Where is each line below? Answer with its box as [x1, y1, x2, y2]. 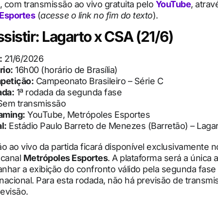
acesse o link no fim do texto [40, 10, 153, 20]
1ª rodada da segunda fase [14, 87, 122, 98]
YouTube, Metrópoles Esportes [25, 109, 150, 120]
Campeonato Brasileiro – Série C [34, 76, 163, 87]
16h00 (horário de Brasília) [13, 65, 118, 75]
